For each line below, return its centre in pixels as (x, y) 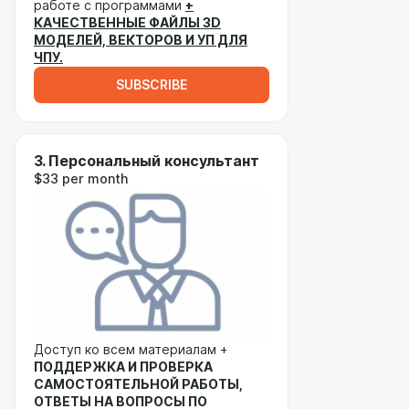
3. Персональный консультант (147, 161)
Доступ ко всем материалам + (131, 350)
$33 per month (81, 179)
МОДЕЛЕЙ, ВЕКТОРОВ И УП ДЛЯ (141, 40)
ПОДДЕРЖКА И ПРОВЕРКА (123, 367)
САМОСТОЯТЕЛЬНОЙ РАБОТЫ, (138, 384)
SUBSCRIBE (152, 85)
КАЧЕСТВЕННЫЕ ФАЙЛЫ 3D (127, 23)
